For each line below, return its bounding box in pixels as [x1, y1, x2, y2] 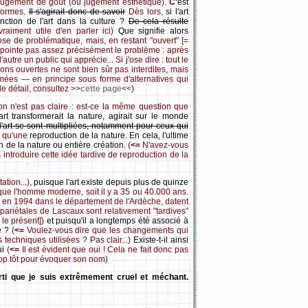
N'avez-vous [140, 140, 189, 150]
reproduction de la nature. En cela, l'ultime [30, 131, 188, 140]
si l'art [166, 7, 189, 16]
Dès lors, [129, 7, 166, 16]
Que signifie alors [118, 26, 189, 36]
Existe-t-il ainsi [131, 235, 189, 245]
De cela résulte [128, 16, 189, 26]
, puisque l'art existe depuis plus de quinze [29, 177, 189, 187]
